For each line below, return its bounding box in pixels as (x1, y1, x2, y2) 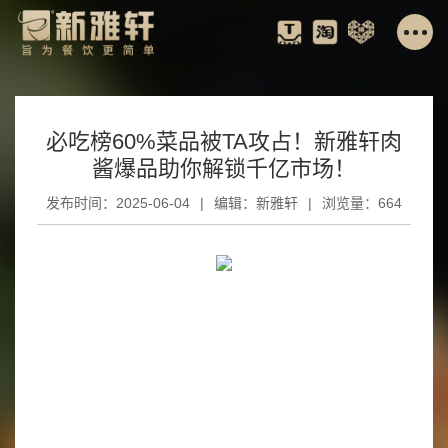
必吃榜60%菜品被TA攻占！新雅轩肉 (46, 129, 402, 154)
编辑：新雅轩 (214, 195, 298, 211)
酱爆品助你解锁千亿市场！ (92, 156, 356, 181)
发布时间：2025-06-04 (46, 195, 190, 211)
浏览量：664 (322, 195, 402, 211)
